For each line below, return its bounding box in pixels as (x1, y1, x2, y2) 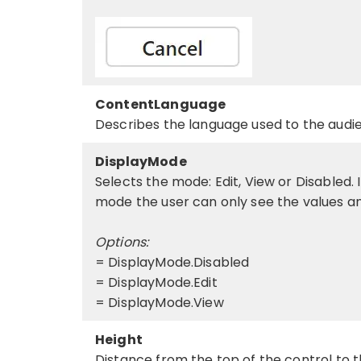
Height (95, 330, 143, 349)
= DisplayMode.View (95, 293, 224, 312)
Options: (95, 232, 149, 251)
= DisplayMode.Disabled (95, 252, 250, 272)
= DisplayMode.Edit (95, 272, 218, 292)
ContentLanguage (95, 94, 226, 114)
